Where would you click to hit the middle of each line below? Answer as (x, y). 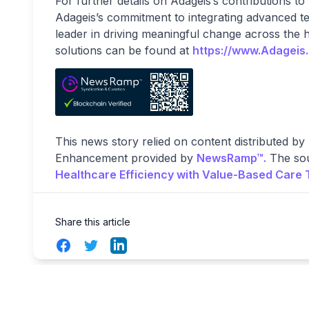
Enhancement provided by (126, 158)
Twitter (100, 245)
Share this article (93, 221)
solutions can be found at (124, 50)
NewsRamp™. (231, 158)
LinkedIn (132, 245)
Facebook (81, 245)
